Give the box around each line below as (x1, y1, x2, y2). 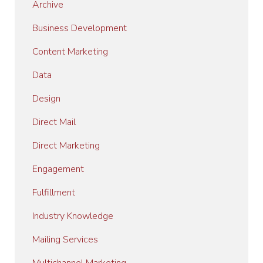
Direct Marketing (32, 139, 100, 152)
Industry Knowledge (32, 210, 113, 222)
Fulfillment (32, 186, 75, 199)
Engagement (32, 163, 84, 176)
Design (32, 92, 60, 105)
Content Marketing (32, 45, 108, 58)
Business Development (32, 22, 127, 35)
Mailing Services (32, 233, 98, 246)
